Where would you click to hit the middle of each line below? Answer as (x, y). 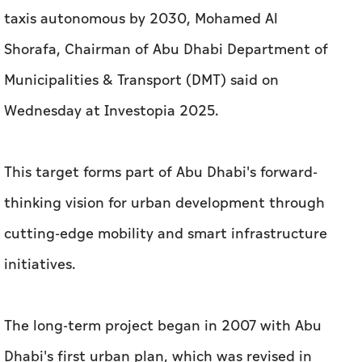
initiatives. (40, 265)
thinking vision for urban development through (164, 204)
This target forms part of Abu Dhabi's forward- (161, 173)
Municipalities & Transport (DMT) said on (141, 81)
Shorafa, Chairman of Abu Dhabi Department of (166, 50)
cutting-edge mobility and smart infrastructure (166, 234)
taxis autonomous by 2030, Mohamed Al (141, 19)
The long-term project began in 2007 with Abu (163, 326)
